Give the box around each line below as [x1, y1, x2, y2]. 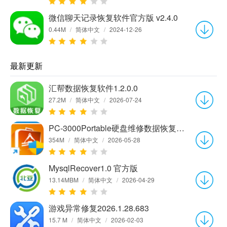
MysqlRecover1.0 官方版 [49, 162, 138, 174]
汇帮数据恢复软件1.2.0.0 [49, 82, 138, 94]
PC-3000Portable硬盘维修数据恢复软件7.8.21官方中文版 [176, 122, 184, 134]
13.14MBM [49, 175, 79, 184]
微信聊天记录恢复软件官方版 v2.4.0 [49, 11, 178, 23]
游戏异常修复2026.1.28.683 [49, 202, 149, 214]
